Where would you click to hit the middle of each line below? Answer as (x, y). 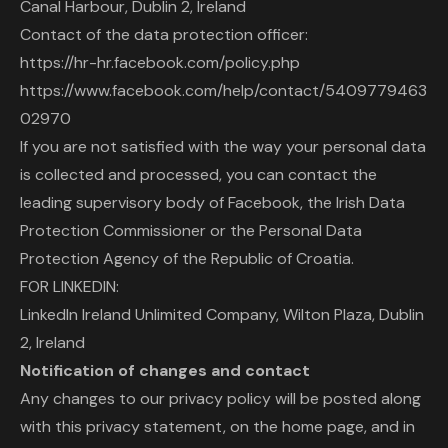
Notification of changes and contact (165, 370)
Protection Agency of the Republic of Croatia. (187, 258)
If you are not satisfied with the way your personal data (223, 146)
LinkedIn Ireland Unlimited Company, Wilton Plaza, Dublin (222, 314)
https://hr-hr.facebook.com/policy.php (160, 62)
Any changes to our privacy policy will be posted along (220, 398)
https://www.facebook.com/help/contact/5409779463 (223, 90)
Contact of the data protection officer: (164, 34)
